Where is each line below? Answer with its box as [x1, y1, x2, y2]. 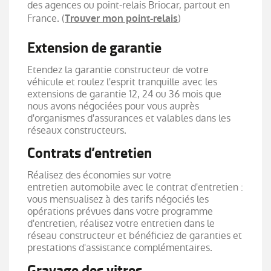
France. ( [27, 11, 65, 25]
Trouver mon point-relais [65, 11, 178, 25]
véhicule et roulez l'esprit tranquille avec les [27, 74, 217, 89]
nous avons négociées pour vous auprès [27, 99, 199, 113]
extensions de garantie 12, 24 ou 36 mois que [27, 87, 221, 101]
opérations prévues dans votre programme [27, 204, 213, 218]
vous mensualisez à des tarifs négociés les [27, 192, 209, 206]
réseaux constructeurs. [27, 123, 126, 137]
